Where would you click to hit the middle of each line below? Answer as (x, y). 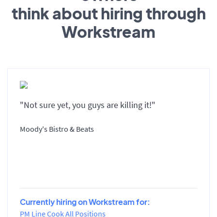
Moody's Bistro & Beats (57, 129)
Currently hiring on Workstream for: (85, 201)
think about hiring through (108, 13)
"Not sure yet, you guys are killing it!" (88, 105)
